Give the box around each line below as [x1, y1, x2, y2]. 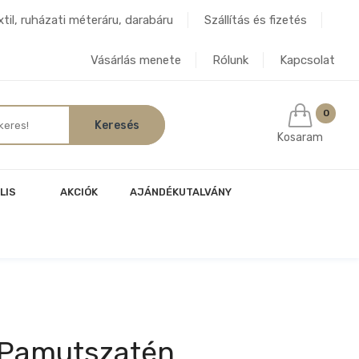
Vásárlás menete [91, 53, 181, 67]
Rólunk [212, 53, 248, 67]
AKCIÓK [60, 186, 98, 198]
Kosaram [277, 130, 323, 144]
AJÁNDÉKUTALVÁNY [130, 186, 232, 198]
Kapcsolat [280, 53, 335, 67]
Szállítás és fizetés [204, 13, 307, 27]
